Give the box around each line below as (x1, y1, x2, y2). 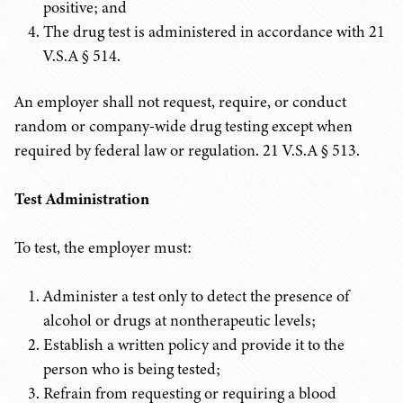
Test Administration (14, 188, 149, 210)
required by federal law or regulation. (14, 139, 263, 161)
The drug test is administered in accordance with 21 (43, 21, 385, 42)
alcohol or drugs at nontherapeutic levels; (43, 309, 316, 331)
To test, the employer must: (14, 237, 192, 258)
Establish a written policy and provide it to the (43, 334, 345, 355)
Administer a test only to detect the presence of (43, 285, 349, 307)
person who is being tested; (43, 358, 220, 380)
